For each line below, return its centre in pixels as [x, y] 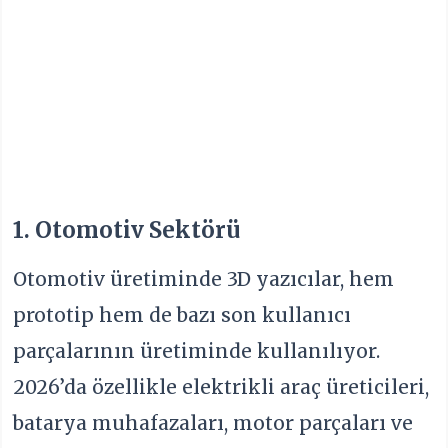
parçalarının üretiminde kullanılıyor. [197, 351]
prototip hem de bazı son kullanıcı [182, 315]
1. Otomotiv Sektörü [127, 230]
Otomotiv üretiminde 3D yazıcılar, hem [204, 279]
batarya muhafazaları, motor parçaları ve [213, 423]
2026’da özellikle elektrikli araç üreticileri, [221, 387]
